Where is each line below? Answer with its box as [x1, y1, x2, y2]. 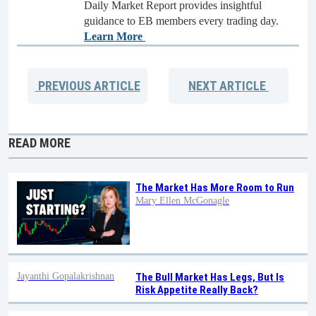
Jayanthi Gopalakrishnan [17, 270, 114, 281]
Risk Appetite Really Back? [135, 283, 258, 296]
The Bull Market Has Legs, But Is [135, 270, 284, 284]
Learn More [84, 30, 145, 42]
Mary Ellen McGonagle [135, 195, 229, 206]
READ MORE [8, 135, 71, 150]
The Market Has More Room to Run [135, 181, 294, 194]
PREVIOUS [35, 78, 91, 93]
